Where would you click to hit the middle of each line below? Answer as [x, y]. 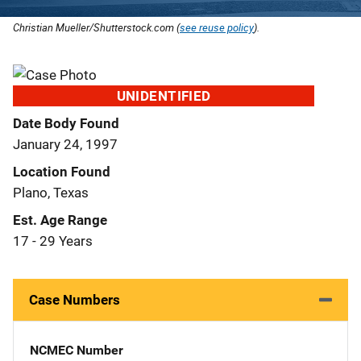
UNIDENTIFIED [164, 95]
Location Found [62, 171]
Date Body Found [66, 123]
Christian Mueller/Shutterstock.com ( [96, 27]
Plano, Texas [51, 192]
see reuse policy [217, 27]
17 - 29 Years [53, 241]
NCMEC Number [77, 350]
